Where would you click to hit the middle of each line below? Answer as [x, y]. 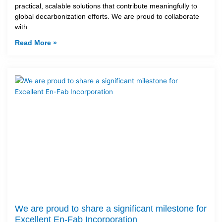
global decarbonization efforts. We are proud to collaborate [107, 17]
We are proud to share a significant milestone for [111, 209]
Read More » [36, 43]
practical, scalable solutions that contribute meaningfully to [106, 6]
